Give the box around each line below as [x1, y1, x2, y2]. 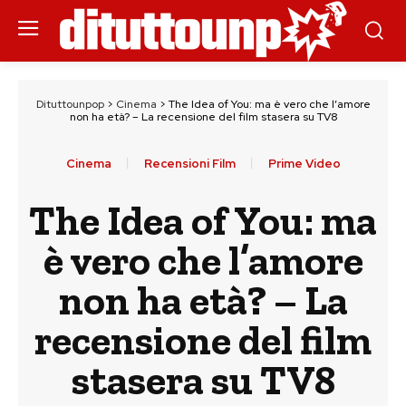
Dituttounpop [35, 97, 104, 111]
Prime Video [267, 156, 341, 171]
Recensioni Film [143, 156, 236, 171]
